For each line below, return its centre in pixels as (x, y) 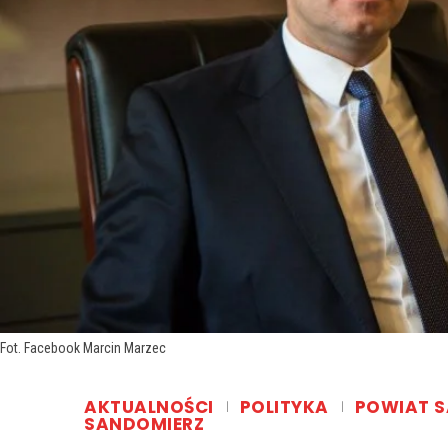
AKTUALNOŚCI (149, 407)
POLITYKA (284, 407)
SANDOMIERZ (144, 424)
